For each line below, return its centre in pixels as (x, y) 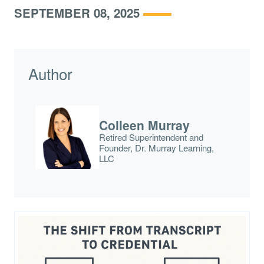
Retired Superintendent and (151, 137)
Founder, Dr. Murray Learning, (157, 148)
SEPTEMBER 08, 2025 (77, 13)
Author (50, 73)
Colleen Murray (145, 125)
